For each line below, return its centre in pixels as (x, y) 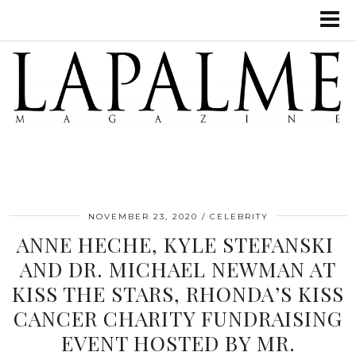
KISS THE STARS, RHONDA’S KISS (178, 293)
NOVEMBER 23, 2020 (143, 216)
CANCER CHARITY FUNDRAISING (178, 318)
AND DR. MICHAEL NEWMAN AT (178, 269)
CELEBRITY (239, 216)
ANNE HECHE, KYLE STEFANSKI (178, 244)
